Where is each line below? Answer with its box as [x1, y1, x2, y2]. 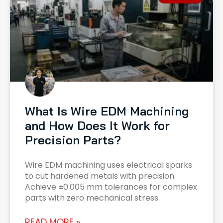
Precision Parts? [25, 132, 121, 148]
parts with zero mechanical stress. [25, 192, 160, 204]
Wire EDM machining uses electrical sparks [25, 159, 192, 171]
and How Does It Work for [25, 118, 170, 133]
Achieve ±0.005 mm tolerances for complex [25, 181, 197, 193]
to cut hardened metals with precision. [25, 170, 176, 182]
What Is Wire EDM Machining [25, 104, 189, 119]
